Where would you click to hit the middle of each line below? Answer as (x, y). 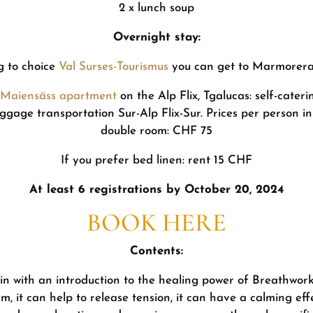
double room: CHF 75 (156, 131)
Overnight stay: (156, 37)
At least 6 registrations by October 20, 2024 (156, 189)
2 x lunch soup (156, 8)
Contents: (156, 251)
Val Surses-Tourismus (114, 66)
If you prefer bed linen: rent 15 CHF (156, 160)
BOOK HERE (156, 222)
